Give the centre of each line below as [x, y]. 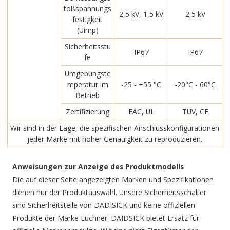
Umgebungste [88, 74]
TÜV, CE [195, 112]
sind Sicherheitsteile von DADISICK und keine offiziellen [104, 205]
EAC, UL [141, 112]
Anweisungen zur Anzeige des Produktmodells [98, 167]
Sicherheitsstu [88, 47]
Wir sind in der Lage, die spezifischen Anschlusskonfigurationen [115, 128]
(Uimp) [88, 30]
